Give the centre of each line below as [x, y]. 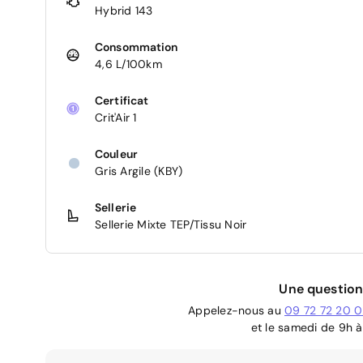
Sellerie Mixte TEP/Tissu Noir [171, 224]
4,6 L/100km [128, 64]
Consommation [137, 47]
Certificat [122, 100]
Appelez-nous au [236, 310]
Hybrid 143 [124, 10]
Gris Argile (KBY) [139, 171]
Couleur [116, 154]
